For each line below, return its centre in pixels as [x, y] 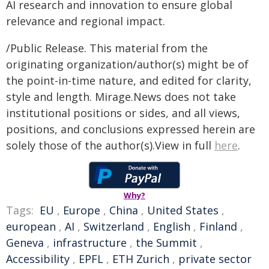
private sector [215, 259]
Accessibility [38, 259]
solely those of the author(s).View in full [110, 145]
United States [183, 210]
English [172, 226]
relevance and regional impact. [86, 21]
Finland [218, 226]
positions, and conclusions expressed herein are [131, 129]
